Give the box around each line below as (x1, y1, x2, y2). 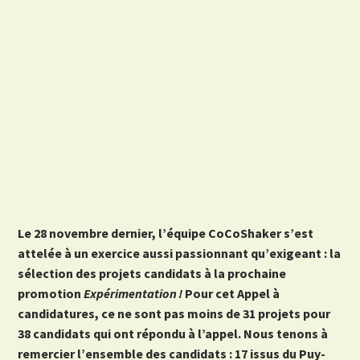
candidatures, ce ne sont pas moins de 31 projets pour (18, 305, 331, 322)
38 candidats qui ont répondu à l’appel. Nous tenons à (18, 325, 329, 342)
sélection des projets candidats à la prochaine (18, 265, 287, 282)
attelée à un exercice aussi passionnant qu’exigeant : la (18, 245, 342, 262)
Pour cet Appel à (182, 285, 280, 302)
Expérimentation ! (84, 285, 183, 302)
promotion (18, 285, 84, 302)
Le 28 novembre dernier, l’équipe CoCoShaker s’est (18, 225, 314, 242)
